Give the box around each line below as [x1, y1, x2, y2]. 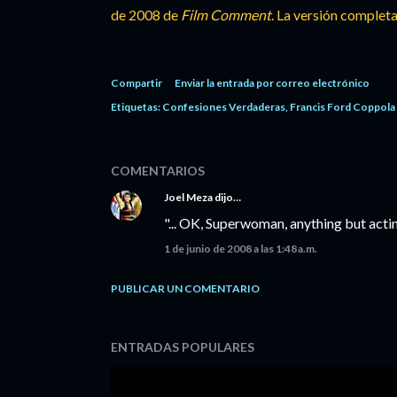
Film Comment [181, 6, 271, 23]
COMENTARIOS [111, 163, 205, 178]
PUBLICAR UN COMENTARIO [111, 282, 260, 295]
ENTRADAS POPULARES [111, 339, 254, 354]
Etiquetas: [111, 100, 160, 113]
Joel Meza [164, 191, 213, 204]
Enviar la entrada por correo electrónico [175, 76, 370, 90]
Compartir [111, 76, 162, 90]
